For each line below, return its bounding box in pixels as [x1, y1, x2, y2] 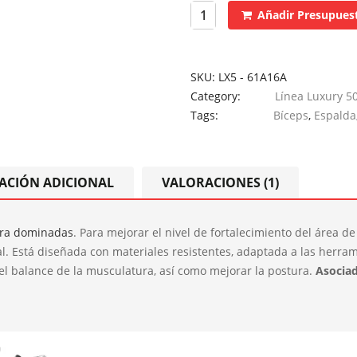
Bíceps [273, 108, 308, 123]
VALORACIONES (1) [162, 174, 279, 191]
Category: [190, 88, 244, 104]
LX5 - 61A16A [218, 69, 287, 84]
